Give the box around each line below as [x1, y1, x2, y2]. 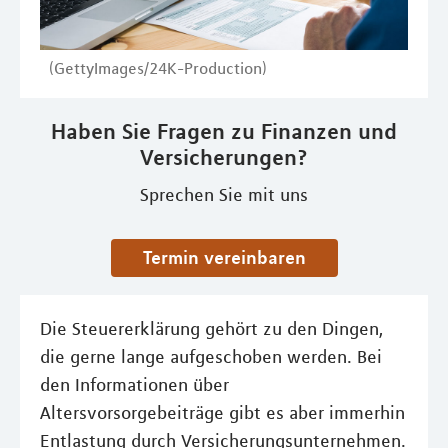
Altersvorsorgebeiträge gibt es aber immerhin [40, 402, 405, 424]
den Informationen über [40, 374, 229, 396]
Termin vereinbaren [150, 246, 306, 268]
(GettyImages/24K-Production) [49, 58, 267, 78]
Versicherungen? [140, 144, 308, 170]
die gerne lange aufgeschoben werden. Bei [40, 346, 382, 368]
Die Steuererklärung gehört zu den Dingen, [40, 318, 383, 340]
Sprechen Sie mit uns [140, 184, 308, 206]
